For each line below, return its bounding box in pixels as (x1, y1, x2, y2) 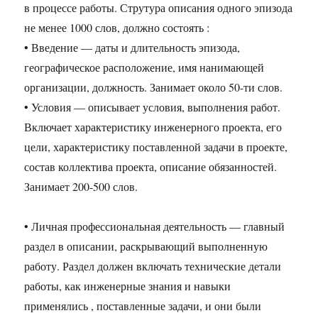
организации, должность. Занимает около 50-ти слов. (24, 79, 283, 95)
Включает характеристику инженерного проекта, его (24, 119, 283, 135)
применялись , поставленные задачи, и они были (24, 298, 262, 314)
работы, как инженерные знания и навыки (24, 278, 231, 294)
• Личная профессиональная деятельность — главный (24, 219, 285, 234)
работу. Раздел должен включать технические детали (24, 258, 282, 274)
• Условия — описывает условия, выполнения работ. (24, 99, 281, 115)
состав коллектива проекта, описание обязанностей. (24, 159, 278, 175)
